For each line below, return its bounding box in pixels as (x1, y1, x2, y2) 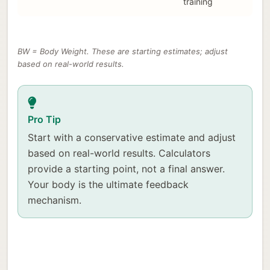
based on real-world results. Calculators (28, 146, 210, 159)
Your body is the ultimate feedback (28, 178, 189, 190)
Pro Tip (28, 113, 61, 125)
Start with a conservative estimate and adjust (28, 131, 236, 143)
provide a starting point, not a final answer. (28, 162, 225, 175)
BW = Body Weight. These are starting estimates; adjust (17, 46, 228, 56)
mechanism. (28, 193, 81, 206)
